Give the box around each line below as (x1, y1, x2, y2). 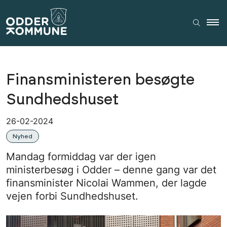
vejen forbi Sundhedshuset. (6, 190, 138, 202)
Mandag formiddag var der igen (6, 150, 156, 163)
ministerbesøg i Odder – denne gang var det (6, 163, 216, 176)
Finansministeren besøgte (6, 72, 195, 88)
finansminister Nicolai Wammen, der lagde (6, 176, 207, 189)
